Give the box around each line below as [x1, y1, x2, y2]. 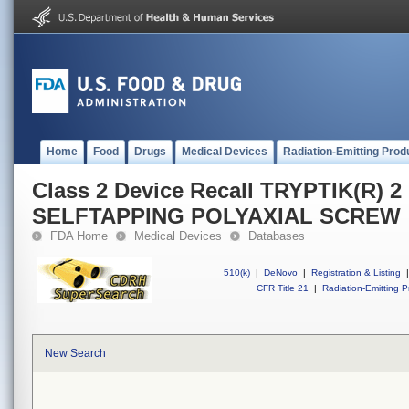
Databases [248, 229, 305, 243]
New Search [45, 347, 106, 360]
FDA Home [50, 229, 108, 243]
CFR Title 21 [257, 283, 309, 293]
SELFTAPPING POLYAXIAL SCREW [32, 204, 401, 228]
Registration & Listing [311, 267, 401, 278]
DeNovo [264, 267, 298, 278]
